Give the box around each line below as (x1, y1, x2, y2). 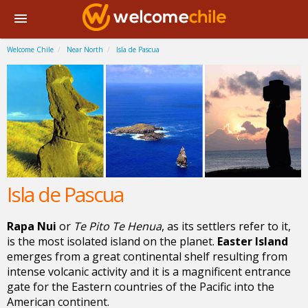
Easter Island (217, 234, 288, 250)
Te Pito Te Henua (74, 219, 162, 234)
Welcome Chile (7, 45, 54, 54)
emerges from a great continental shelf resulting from (7, 249, 287, 265)
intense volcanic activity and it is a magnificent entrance (7, 264, 291, 280)
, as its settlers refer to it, (162, 219, 291, 234)
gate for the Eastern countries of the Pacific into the (7, 279, 274, 295)
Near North (67, 45, 103, 54)
